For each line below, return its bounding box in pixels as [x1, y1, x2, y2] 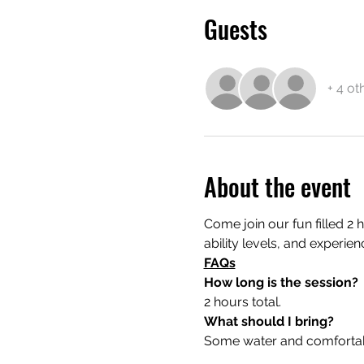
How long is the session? [203, 274, 358, 290]
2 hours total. [203, 293, 281, 310]
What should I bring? [203, 313, 334, 329]
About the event [203, 167, 351, 205]
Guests [203, 10, 267, 47]
